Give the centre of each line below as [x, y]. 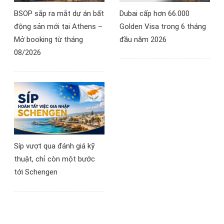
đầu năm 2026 [143, 39]
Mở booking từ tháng [48, 39]
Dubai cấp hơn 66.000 [154, 13]
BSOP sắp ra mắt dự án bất [59, 13]
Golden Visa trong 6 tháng [163, 26]
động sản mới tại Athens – [58, 26]
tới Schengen [36, 172]
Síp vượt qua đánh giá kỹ [54, 146]
